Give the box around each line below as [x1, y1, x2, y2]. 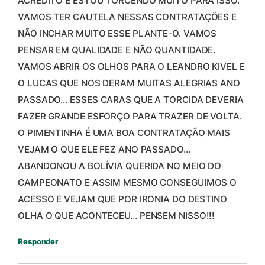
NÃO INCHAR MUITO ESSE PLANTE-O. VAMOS [18, 27, 217, 39]
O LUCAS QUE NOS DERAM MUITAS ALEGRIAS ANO [18, 77, 240, 89]
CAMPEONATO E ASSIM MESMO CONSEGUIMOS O [18, 176, 237, 188]
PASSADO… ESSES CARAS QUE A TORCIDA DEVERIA [18, 93, 244, 105]
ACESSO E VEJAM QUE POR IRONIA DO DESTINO [18, 193, 227, 205]
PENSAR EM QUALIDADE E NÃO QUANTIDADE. [18, 44, 216, 56]
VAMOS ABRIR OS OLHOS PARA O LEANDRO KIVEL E [18, 60, 245, 72]
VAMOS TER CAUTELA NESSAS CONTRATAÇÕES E [18, 11, 237, 22]
